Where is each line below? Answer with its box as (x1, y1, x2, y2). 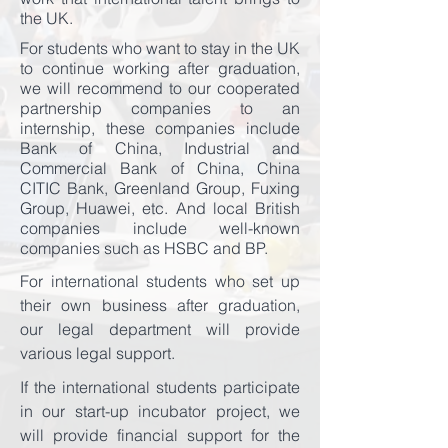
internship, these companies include (20, 118, 300, 138)
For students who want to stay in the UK (20, 38, 300, 58)
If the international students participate (20, 377, 300, 397)
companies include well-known (20, 218, 300, 238)
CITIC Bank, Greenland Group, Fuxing (20, 178, 300, 198)
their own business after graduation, (20, 295, 300, 315)
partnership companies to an (20, 98, 300, 118)
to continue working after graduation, (20, 58, 300, 78)
